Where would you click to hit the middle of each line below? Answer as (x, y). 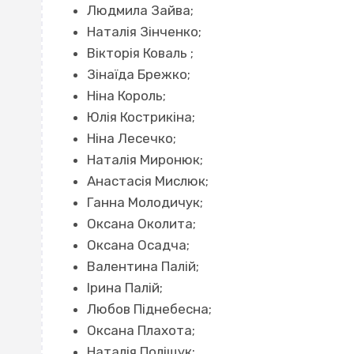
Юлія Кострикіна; (141, 117)
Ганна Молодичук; (145, 203)
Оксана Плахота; (141, 331)
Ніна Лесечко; (131, 139)
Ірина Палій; (124, 288)
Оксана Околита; (141, 224)
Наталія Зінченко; (144, 32)
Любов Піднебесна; (149, 309)
